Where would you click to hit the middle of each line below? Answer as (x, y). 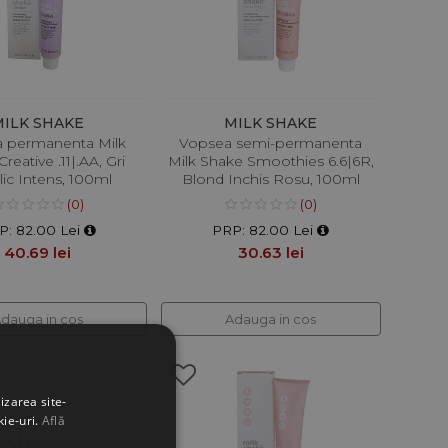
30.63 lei (270, 253)
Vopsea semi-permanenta (271, 143)
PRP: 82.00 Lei (265, 230)
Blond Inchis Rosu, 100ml (270, 179)
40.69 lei (38, 253)
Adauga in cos (271, 319)
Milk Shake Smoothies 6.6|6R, (270, 161)
